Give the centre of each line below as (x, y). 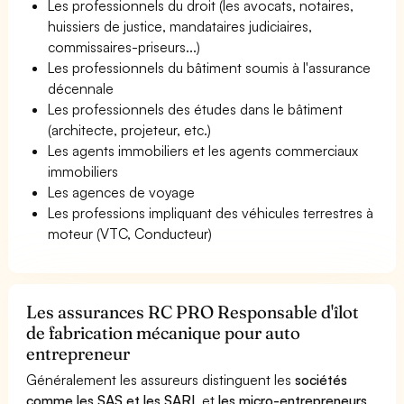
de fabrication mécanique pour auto (164, 332)
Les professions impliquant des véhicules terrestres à (211, 212)
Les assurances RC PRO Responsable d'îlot (193, 312)
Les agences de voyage (122, 192)
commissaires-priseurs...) (124, 46)
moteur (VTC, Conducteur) (130, 233)
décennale (81, 88)
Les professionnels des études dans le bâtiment (196, 109)
